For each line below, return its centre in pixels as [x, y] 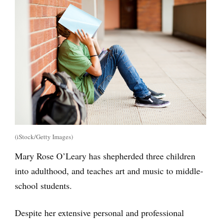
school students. [43, 185]
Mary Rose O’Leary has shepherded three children [105, 156]
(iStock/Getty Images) [44, 136]
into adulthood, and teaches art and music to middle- [109, 170]
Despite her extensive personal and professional [99, 212]
